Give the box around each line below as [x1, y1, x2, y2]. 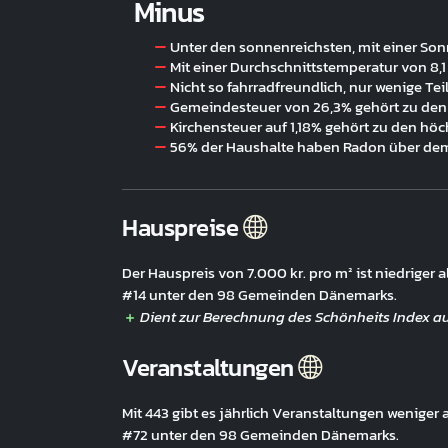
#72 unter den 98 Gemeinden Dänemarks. [122, 423, 399, 446]
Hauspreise [122, 210, 243, 245]
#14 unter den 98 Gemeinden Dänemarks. [122, 283, 397, 306]
